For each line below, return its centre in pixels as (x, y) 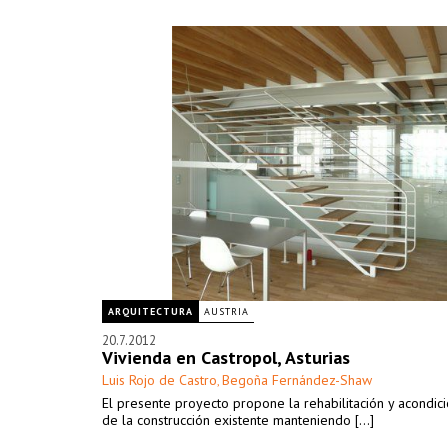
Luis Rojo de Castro (159, 380)
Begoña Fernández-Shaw (297, 380)
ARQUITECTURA (150, 311)
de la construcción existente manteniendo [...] (238, 420)
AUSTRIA (226, 311)
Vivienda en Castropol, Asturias (226, 357)
